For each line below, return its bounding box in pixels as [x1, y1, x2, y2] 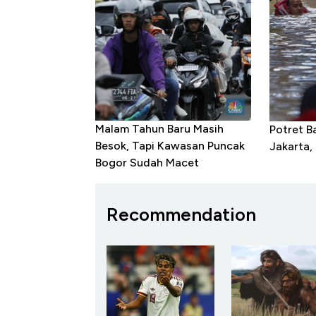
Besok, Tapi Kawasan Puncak [95, 139, 245, 153]
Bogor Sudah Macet [95, 156, 199, 170]
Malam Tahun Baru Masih [95, 122, 224, 136]
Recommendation [107, 203, 256, 226]
